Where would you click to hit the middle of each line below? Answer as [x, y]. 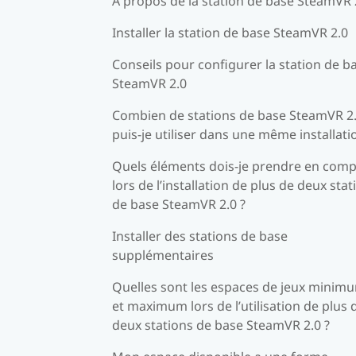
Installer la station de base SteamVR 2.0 [230, 32]
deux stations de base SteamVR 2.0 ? [221, 325]
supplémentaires [163, 255]
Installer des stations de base [200, 236]
